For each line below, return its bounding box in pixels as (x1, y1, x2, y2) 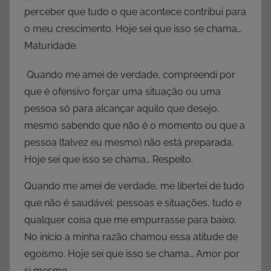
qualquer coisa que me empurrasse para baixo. (24, 214, 237, 226)
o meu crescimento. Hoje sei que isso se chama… (24, 23, 241, 35)
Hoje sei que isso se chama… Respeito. (24, 154, 193, 166)
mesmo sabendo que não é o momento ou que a (24, 120, 245, 132)
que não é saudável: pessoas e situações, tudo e (24, 197, 241, 209)
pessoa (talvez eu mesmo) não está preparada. (24, 137, 233, 149)
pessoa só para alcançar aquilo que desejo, (24, 103, 220, 115)
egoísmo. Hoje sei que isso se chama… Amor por (24, 248, 240, 260)
